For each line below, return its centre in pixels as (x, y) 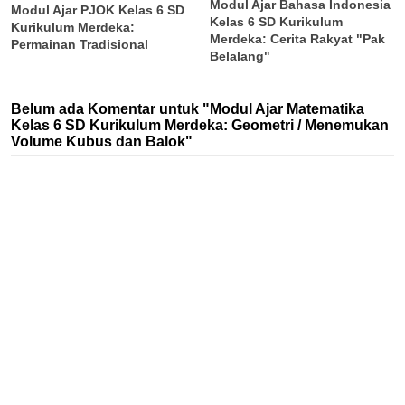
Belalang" (240, 56)
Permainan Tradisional (80, 45)
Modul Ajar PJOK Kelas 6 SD (98, 10)
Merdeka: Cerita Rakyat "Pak (298, 38)
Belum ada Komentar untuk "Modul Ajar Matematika (188, 108)
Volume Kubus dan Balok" (102, 141)
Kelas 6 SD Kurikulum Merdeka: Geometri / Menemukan (200, 125)
